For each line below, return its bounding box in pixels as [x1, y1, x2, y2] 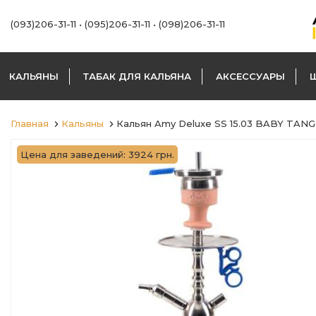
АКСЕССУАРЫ [216, 71, 285, 82]
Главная [11, 118, 49, 129]
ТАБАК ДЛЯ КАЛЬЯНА [83, 71, 191, 82]
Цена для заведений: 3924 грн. [20, 149, 174, 160]
